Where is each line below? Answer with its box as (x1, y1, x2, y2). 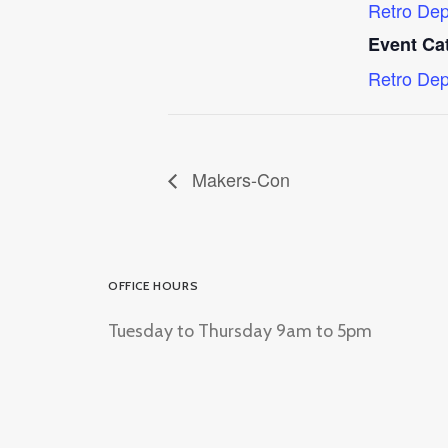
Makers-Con (187, 165, 290, 192)
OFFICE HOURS (108, 278, 199, 293)
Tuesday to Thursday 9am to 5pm (108, 320, 372, 342)
